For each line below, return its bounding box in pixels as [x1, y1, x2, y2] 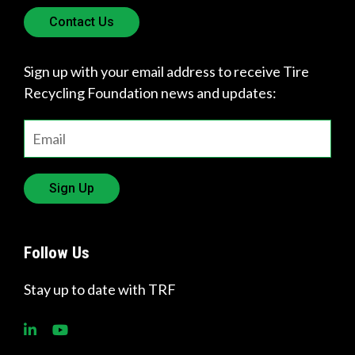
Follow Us [24, 243, 90, 262]
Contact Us [49, 14, 114, 29]
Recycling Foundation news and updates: [24, 84, 277, 101]
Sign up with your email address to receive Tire [24, 63, 309, 80]
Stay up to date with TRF [24, 281, 176, 298]
